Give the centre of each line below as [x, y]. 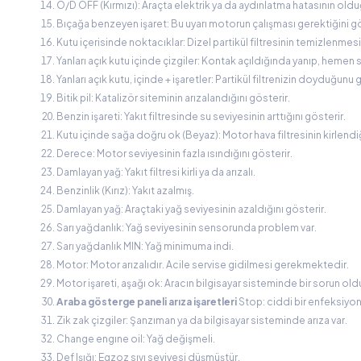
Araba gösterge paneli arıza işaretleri [147, 302]
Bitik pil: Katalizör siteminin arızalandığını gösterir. [173, 98]
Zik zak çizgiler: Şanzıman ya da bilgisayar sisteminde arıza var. [202, 321]
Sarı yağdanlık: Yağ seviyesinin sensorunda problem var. [187, 228]
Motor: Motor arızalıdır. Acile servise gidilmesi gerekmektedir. [203, 265]
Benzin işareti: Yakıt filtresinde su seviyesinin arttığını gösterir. [201, 117]
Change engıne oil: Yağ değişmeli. [136, 339]
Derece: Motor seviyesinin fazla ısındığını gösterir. [174, 154]
